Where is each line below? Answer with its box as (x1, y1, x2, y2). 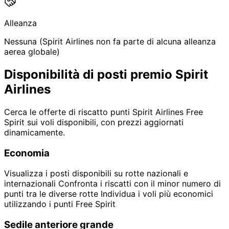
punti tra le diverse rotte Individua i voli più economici (4, 189, 213, 199)
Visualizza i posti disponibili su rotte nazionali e (4, 168, 188, 179)
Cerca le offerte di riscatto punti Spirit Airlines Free (4, 106, 203, 117)
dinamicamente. (4, 127, 65, 138)
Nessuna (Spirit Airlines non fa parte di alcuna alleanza (4, 36, 216, 47)
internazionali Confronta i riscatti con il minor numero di (4, 178, 221, 189)
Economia (4, 147, 50, 159)
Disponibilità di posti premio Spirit (4, 67, 208, 82)
